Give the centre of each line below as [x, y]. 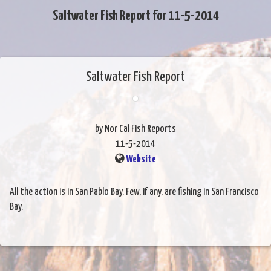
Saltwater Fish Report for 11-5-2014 [135, 16]
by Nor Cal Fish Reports [135, 129]
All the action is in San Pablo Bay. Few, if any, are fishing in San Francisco [134, 192]
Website [141, 159]
